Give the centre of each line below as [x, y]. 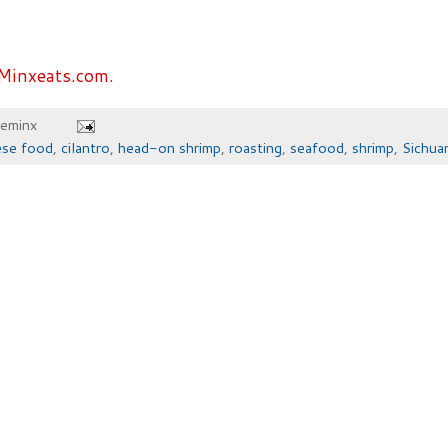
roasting [255, 148]
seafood [317, 148]
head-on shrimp [169, 148]
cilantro [85, 148]
